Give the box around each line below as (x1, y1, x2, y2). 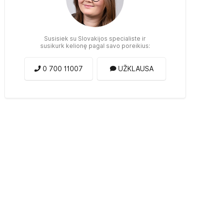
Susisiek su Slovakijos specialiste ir (44, 34, 146, 42)
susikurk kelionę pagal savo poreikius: (40, 42, 150, 49)
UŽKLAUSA (118, 64, 154, 73)
